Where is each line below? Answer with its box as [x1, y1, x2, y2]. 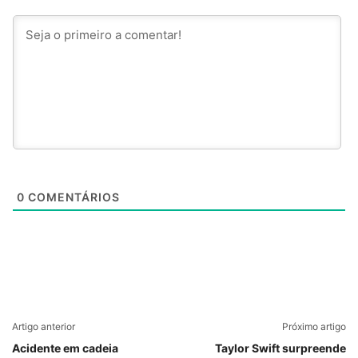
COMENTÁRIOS [25, 190, 120, 204]
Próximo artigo [282, 320, 346, 332]
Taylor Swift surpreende [215, 341, 346, 355]
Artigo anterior [12, 320, 75, 332]
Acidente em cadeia [12, 341, 118, 355]
